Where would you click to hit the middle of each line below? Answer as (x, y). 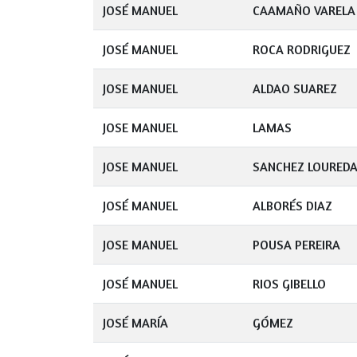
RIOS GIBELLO (289, 284)
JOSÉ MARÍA (135, 323)
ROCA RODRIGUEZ (302, 49)
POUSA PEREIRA (296, 245)
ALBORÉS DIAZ (292, 206)
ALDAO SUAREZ (295, 88)
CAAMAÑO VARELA (304, 10)
